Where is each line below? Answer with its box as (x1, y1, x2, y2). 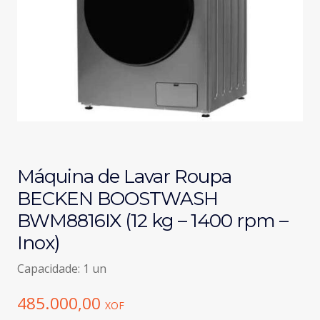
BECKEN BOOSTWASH (16, 186, 218, 210)
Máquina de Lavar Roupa (16, 164, 231, 188)
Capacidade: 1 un (16, 260, 106, 276)
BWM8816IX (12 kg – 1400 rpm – (16, 209, 288, 232)
